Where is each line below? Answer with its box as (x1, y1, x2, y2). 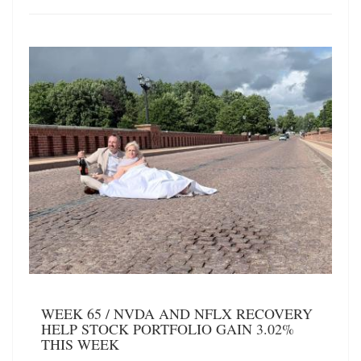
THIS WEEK (41, 334, 119, 354)
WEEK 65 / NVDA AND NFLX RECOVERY (41, 303, 313, 323)
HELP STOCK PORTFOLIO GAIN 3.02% (41, 318, 294, 338)
